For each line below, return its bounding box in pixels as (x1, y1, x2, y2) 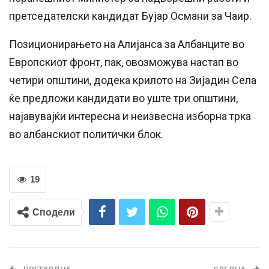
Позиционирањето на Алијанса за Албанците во (9, 37, 244, 50)
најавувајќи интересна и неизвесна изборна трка (9, 109, 251, 122)
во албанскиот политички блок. (9, 127, 163, 141)
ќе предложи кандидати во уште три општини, (9, 91, 238, 104)
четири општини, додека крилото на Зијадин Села (9, 73, 256, 86)
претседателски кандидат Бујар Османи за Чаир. (9, 9, 252, 22)
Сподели (32, 207, 75, 217)
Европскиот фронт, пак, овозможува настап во (9, 55, 238, 68)
